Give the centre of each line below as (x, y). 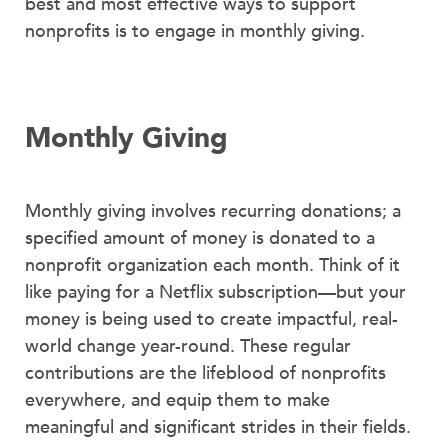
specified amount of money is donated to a (200, 238)
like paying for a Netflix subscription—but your (215, 292)
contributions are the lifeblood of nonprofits (205, 373)
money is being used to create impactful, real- (211, 319)
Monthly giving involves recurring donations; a (213, 211)
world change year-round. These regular (188, 346)
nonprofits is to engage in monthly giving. (195, 32)
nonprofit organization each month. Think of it (212, 265)
